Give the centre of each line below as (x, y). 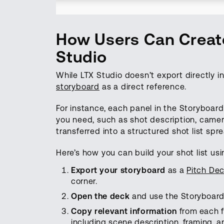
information (153, 211)
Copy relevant (99, 211)
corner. (84, 181)
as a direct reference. (143, 86)
